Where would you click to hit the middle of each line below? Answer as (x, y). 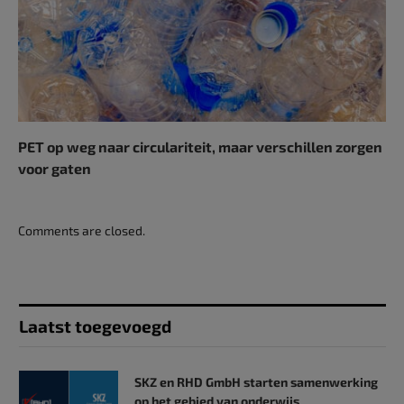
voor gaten (55, 168)
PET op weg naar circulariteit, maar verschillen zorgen (200, 146)
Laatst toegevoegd (95, 326)
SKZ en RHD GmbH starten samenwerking (256, 381)
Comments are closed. (82, 230)
